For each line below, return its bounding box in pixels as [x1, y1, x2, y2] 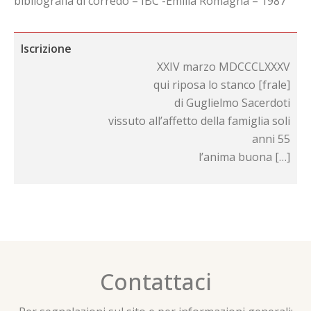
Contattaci [99, 267, 212, 297]
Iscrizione [21, 41, 72, 57]
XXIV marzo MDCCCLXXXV [157, 59, 290, 75]
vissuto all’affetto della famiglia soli [108, 113, 290, 129]
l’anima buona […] [199, 149, 290, 165]
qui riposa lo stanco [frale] [153, 77, 290, 93]
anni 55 [252, 131, 290, 147]
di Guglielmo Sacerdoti [174, 95, 290, 111]
